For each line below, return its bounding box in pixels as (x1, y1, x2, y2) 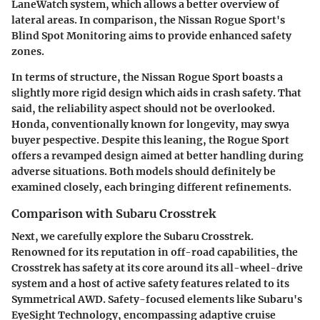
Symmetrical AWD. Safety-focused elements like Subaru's (11, 293, 302, 306)
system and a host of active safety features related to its (11, 277, 289, 291)
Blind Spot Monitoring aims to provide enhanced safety (11, 29, 291, 43)
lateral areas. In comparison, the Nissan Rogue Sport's (11, 14, 285, 27)
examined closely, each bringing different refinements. (11, 181, 291, 194)
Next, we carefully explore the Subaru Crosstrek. (11, 230, 254, 244)
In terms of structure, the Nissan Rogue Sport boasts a (11, 71, 283, 84)
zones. (11, 45, 44, 59)
